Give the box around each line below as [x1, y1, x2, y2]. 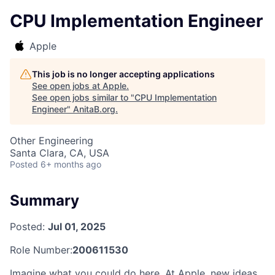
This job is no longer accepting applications [32, 69, 215, 79]
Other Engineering [10, 134, 93, 147]
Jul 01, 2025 [48, 220, 106, 233]
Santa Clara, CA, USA [10, 147, 109, 159]
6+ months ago [41, 159, 101, 169]
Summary [10, 192, 79, 209]
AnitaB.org [73, 104, 115, 114]
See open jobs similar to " [32, 92, 134, 103]
